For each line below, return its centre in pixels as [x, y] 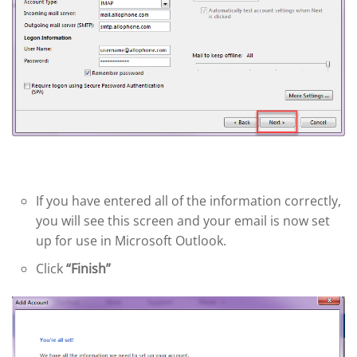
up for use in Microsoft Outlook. [131, 241]
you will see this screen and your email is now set [183, 221]
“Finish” [87, 269]
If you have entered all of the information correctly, [188, 201]
